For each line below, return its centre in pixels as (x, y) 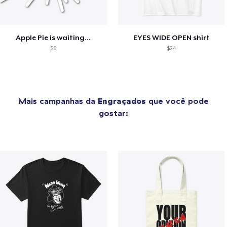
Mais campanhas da (58, 101)
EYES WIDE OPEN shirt (171, 38)
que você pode (177, 101)
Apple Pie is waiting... (53, 38)
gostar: (113, 113)
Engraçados (122, 101)
